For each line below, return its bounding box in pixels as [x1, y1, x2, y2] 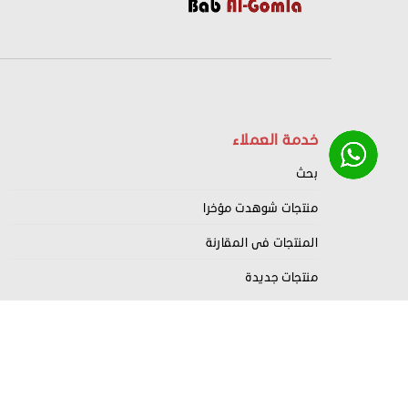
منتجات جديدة [245, 269, 318, 283]
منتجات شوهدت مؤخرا [203, 199, 318, 214]
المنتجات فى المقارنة [206, 234, 318, 249]
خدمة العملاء [231, 129, 318, 148]
